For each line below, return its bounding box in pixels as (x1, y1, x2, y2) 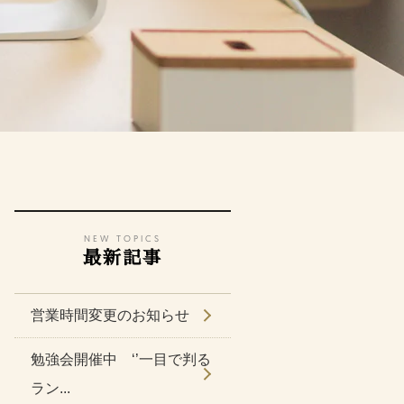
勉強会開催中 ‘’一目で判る (31, 352, 211, 367)
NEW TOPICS (84, 234, 161, 244)
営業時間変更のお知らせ (31, 308, 189, 323)
